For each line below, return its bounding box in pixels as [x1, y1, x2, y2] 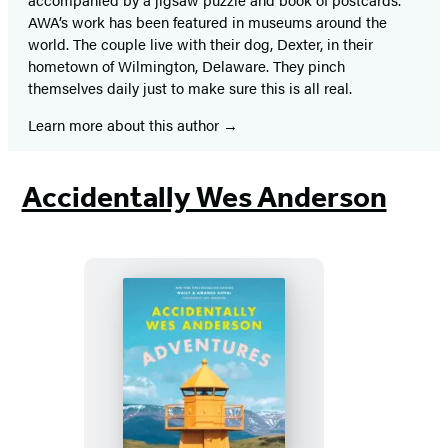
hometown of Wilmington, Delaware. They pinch [28, 54, 345, 76]
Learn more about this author [28, 113, 223, 135]
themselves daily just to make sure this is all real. [28, 76, 352, 98]
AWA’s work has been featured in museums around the [28, 10, 387, 32]
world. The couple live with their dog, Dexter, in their [28, 32, 373, 54]
